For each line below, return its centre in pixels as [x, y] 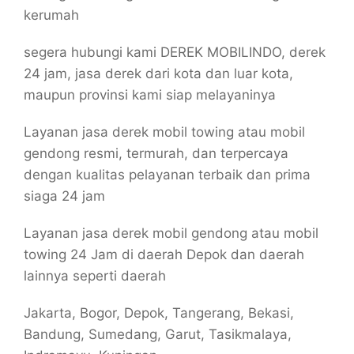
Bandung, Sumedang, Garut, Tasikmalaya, [158, 334]
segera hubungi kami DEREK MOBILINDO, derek [175, 52]
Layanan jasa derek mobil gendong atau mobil [171, 233]
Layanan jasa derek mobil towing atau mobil [164, 132]
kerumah [51, 15]
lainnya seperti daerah [95, 276]
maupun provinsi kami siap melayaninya [150, 95]
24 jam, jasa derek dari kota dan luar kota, [158, 73]
